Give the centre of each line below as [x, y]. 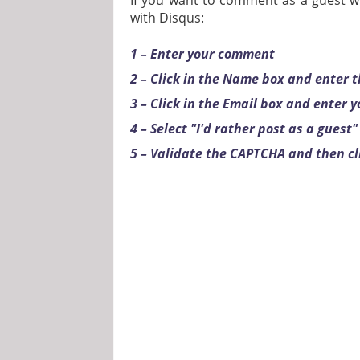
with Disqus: [167, 18]
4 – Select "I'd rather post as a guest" [244, 128]
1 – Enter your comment [202, 53]
